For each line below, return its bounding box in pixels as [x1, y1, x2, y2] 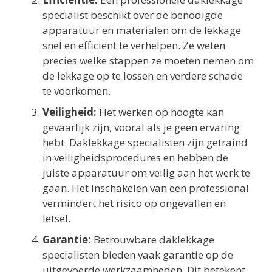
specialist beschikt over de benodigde [42, 7, 223, 22]
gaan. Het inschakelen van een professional [42, 180, 249, 195]
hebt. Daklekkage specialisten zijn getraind [42, 135, 248, 149]
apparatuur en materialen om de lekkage [42, 22, 241, 37]
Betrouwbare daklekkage [91, 232, 214, 246]
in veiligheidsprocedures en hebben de [42, 150, 228, 165]
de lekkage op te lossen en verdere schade [42, 68, 243, 83]
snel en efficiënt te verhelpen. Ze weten [42, 38, 225, 52]
